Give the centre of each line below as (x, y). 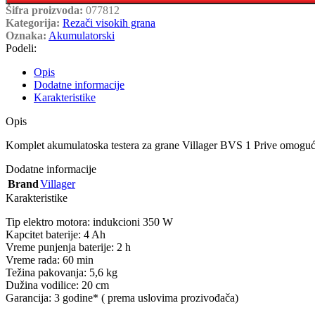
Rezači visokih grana (109, 22)
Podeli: (21, 48)
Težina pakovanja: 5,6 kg (62, 272)
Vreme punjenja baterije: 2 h (68, 247)
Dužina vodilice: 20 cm (57, 285)
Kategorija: (33, 22)
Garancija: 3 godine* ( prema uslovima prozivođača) (122, 297)
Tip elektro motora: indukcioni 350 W (89, 221)
